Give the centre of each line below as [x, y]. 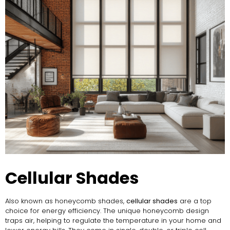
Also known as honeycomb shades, [66, 201]
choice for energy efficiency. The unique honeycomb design [107, 211]
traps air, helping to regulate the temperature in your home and [113, 221]
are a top [195, 201]
